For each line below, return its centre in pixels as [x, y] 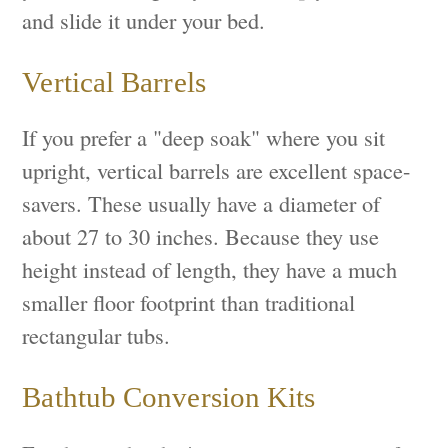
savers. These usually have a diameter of [201, 203]
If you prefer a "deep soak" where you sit [204, 137]
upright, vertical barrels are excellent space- [216, 170]
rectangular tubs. [96, 335]
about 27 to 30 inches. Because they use [201, 236]
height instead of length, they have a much [210, 269]
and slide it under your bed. [144, 20]
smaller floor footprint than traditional [189, 302]
